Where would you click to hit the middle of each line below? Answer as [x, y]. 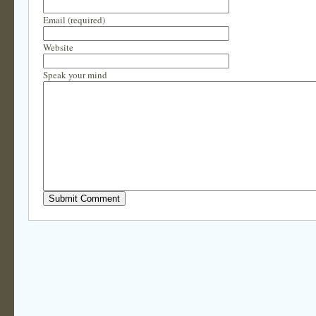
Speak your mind [75, 75]
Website [58, 47]
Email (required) [74, 20]
